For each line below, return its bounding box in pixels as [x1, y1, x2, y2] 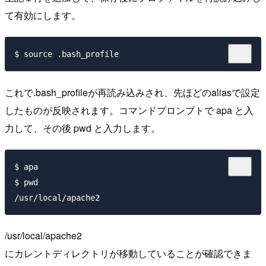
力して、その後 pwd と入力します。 [5, 121, 160, 135]
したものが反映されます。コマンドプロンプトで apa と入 [5, 103, 254, 117]
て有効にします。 [5, 8, 81, 23]
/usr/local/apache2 [5, 229, 82, 243]
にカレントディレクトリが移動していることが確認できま [5, 246, 252, 261]
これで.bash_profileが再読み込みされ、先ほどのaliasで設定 [5, 85, 260, 99]
